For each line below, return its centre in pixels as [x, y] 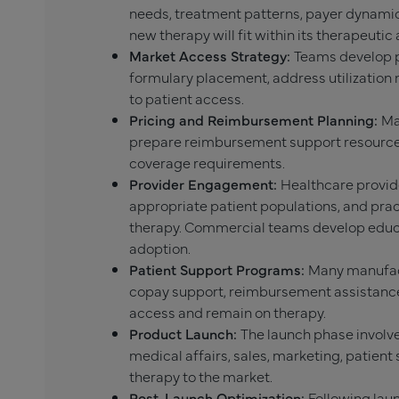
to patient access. [187, 98]
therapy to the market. [201, 376]
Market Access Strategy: [212, 56]
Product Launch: [185, 334]
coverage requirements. [207, 163]
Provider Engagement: [205, 184]
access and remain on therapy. [228, 312]
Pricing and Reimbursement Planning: [255, 120]
